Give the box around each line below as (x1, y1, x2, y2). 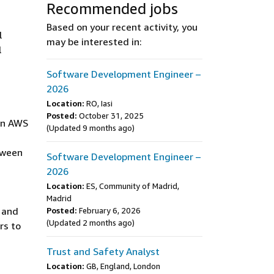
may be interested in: (46, 35, 142, 48)
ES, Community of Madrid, (86, 181, 179, 191)
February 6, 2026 (79, 206, 141, 215)
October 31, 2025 (79, 111, 144, 120)
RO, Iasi (86, 98, 113, 108)
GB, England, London (86, 261, 160, 271)
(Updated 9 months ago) (46, 123, 135, 133)
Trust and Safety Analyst (46, 245, 160, 257)
